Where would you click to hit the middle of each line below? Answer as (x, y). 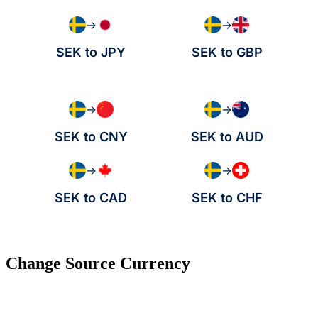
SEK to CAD (91, 198)
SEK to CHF (227, 198)
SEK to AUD (227, 137)
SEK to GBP (227, 53)
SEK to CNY (91, 137)
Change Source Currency (98, 264)
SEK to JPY (91, 53)
